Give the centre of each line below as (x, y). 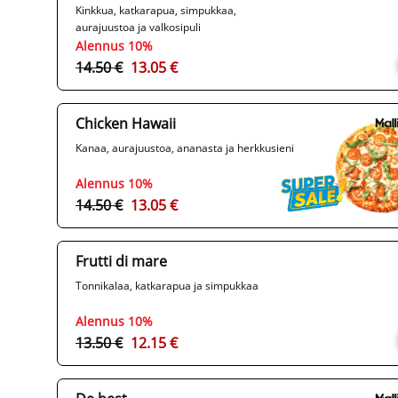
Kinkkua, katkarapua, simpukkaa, (156, 11)
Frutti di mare (121, 262)
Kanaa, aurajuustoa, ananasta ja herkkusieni (185, 148)
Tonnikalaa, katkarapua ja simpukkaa (167, 286)
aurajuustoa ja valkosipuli (138, 28)
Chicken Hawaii (126, 124)
